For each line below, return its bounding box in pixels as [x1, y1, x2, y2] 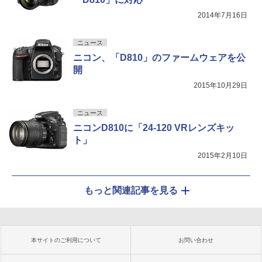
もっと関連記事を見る [84, 185, 178, 195]
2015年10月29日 [194, 81, 247, 89]
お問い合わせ [178, 236, 213, 243]
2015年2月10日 [198, 151, 247, 160]
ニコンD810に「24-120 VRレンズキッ [73, 122, 235, 133]
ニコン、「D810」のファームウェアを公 [73, 52, 246, 63]
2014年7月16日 [198, 11, 247, 19]
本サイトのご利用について [31, 236, 101, 243]
